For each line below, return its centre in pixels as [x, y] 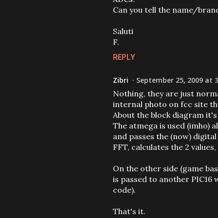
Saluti [123, 31]
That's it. [129, 211]
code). [124, 190]
